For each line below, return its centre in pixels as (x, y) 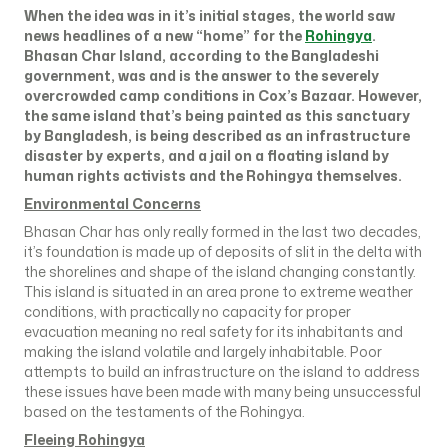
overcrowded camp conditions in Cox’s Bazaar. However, (223, 95)
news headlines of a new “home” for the (164, 35)
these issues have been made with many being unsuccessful (222, 391)
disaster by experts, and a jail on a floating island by (206, 155)
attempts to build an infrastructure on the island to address (222, 371)
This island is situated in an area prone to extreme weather (218, 291)
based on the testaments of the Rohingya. (164, 411)
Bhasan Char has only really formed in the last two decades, (222, 231)
